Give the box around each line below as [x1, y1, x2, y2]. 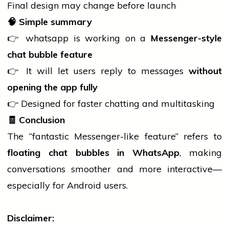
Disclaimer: [7, 212, 54, 224]
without [189, 65, 222, 77]
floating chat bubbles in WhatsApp [7, 147, 180, 159]
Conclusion [16, 114, 65, 126]
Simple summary [16, 16, 92, 28]
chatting [105, 98, 140, 110]
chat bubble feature [7, 49, 93, 61]
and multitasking [140, 98, 215, 110]
